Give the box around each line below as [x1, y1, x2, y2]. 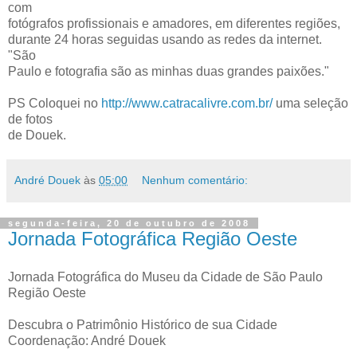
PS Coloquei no [8, 96, 101, 110]
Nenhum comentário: [142, 174, 249, 186]
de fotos [8, 112, 53, 126]
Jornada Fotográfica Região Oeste [8, 228, 297, 249]
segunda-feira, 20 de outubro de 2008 [8, 218, 250, 228]
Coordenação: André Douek [8, 333, 166, 347]
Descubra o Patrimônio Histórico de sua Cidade [8, 317, 277, 331]
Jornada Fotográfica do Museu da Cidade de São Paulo [8, 269, 323, 284]
